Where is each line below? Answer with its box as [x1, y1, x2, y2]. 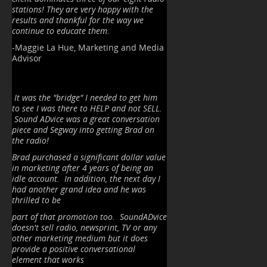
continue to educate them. [12, 25, 110, 37]
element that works [12, 254, 84, 266]
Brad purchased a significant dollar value [12, 151, 166, 163]
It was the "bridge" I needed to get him [14, 92, 157, 104]
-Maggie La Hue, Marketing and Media [12, 42, 164, 54]
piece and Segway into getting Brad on [12, 124, 154, 136]
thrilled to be [12, 194, 61, 206]
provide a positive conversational [12, 243, 135, 255]
